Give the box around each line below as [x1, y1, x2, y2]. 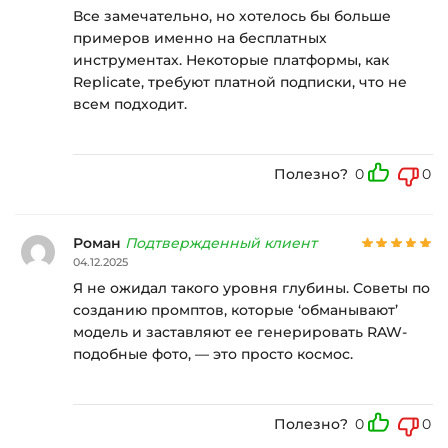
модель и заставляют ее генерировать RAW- [73, 322, 407, 341]
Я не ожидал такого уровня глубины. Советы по [73, 278, 430, 297]
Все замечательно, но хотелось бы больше [73, 6, 391, 25]
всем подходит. [73, 94, 187, 113]
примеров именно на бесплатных [73, 28, 327, 47]
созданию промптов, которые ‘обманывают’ [73, 300, 398, 319]
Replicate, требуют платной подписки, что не [73, 72, 407, 91]
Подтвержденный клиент [125, 234, 317, 253]
